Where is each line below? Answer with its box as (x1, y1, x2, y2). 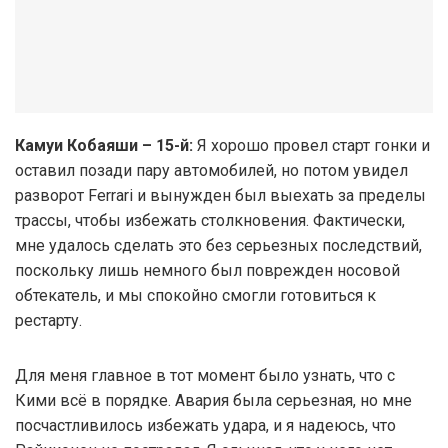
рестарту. (15, 310, 82, 330)
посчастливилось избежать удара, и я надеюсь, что (15, 415, 396, 435)
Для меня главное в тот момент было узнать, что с (15, 365, 395, 385)
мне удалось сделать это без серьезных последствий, (15, 235, 422, 255)
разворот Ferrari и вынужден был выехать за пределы (15, 185, 426, 205)
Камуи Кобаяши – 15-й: (15, 135, 193, 155)
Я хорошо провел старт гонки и (193, 135, 430, 155)
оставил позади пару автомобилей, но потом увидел (15, 160, 408, 180)
